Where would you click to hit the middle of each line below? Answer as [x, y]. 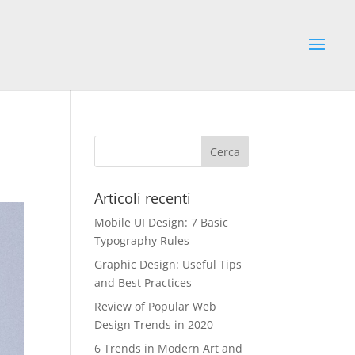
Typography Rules [142, 240]
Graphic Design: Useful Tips [168, 264]
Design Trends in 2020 [154, 324]
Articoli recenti [143, 198]
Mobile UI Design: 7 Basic [162, 222]
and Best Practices [143, 282]
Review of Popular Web [156, 306]
